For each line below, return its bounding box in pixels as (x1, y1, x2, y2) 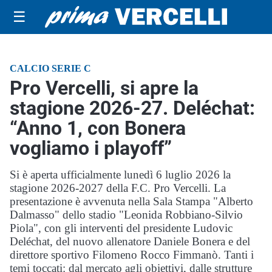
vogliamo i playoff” (10, 137, 172, 160)
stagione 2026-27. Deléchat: (10, 97, 255, 120)
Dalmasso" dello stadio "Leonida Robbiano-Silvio (10, 208, 243, 221)
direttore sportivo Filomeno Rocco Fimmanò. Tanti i (10, 248, 254, 261)
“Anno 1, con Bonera (10, 117, 186, 140)
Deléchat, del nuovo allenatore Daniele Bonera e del (10, 235, 250, 248)
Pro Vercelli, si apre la (10, 76, 199, 100)
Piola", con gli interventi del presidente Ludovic (10, 222, 233, 234)
